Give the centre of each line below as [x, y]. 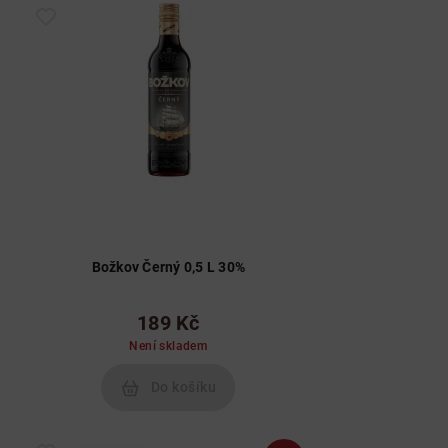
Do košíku [183, 387]
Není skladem [168, 346]
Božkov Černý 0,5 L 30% [168, 267]
